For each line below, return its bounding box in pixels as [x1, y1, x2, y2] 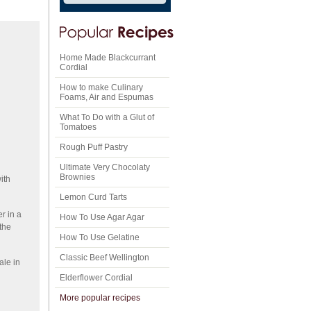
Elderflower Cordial [60, 273, 133, 283]
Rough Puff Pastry [60, 142, 128, 152]
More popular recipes [60, 293, 140, 303]
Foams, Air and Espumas [60, 92, 153, 102]
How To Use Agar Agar [60, 212, 144, 222]
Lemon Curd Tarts [60, 192, 127, 202]
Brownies [60, 172, 95, 182]
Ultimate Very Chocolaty [60, 162, 150, 172]
